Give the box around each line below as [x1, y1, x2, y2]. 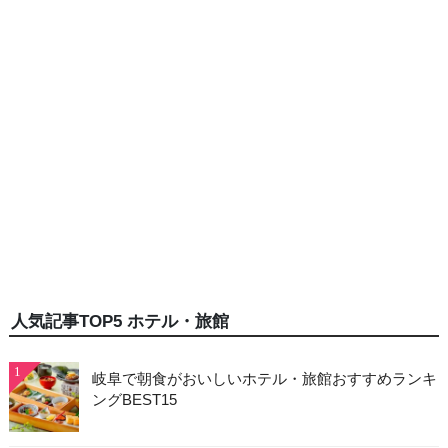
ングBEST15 [91, 391, 177, 409]
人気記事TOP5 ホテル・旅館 [10, 311, 229, 332]
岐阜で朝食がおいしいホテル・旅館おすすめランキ [91, 370, 437, 388]
